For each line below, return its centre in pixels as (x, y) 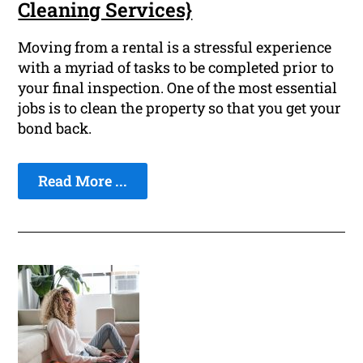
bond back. (55, 128)
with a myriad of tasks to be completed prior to (176, 68)
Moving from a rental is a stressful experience (175, 47)
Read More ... (83, 181)
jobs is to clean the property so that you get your (180, 108)
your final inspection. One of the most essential (178, 88)
